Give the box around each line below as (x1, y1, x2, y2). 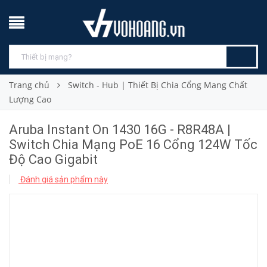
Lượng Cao (9, 94, 51, 105)
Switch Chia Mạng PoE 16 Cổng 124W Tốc (9, 137, 257, 152)
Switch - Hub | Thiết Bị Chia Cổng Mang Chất (68, 79, 247, 91)
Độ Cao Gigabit (9, 152, 98, 167)
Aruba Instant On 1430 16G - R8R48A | (9, 122, 231, 137)
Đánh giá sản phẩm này (18, 175, 108, 184)
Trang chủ (9, 79, 49, 91)
